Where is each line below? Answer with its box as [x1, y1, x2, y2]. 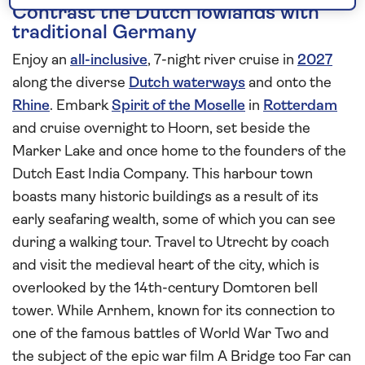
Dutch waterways [129, 75, 245, 91]
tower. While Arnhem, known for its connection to [12, 303, 335, 319]
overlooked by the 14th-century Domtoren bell [12, 280, 318, 297]
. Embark [50, 98, 112, 114]
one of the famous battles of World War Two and [12, 326, 329, 342]
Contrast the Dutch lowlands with [12, 3, 319, 24]
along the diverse [12, 75, 129, 91]
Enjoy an [12, 52, 70, 68]
